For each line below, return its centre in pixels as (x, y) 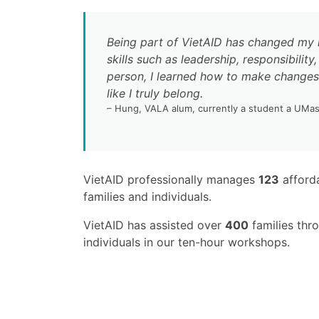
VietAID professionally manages (171, 179)
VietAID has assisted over (154, 225)
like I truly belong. (155, 93)
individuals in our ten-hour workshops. (187, 242)
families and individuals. (147, 197)
